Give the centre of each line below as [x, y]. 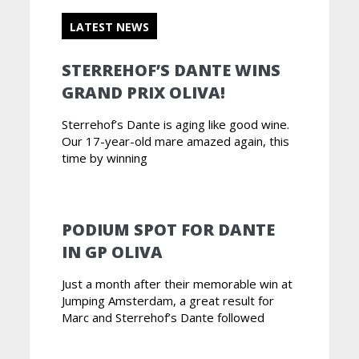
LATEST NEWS [110, 27]
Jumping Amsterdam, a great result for [168, 301]
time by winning [105, 158]
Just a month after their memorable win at [177, 284]
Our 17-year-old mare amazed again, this [176, 141]
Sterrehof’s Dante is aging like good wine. [176, 125]
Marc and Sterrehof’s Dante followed [163, 318]
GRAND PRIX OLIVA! [144, 93]
